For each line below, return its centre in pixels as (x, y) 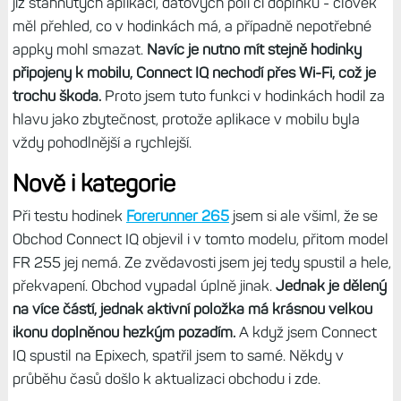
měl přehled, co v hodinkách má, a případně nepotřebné (192, 26)
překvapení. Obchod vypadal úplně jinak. (144, 286)
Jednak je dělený (331, 286)
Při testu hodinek (69, 216)
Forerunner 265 (177, 216)
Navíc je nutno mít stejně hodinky (254, 50)
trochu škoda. (56, 96)
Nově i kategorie (94, 184)
